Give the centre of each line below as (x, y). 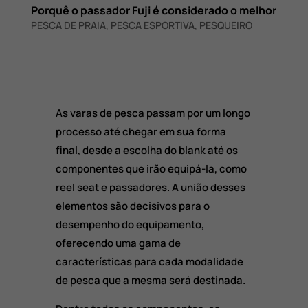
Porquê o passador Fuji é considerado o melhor (153, 11)
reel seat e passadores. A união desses (150, 188)
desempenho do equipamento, (130, 225)
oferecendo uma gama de (118, 243)
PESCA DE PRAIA (68, 25)
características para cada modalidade (149, 262)
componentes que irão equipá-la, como (151, 169)
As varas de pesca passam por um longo (153, 113)
